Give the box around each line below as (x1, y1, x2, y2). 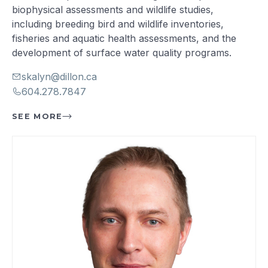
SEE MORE (12, 111, 63, 121)
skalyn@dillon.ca (22, 70, 98, 83)
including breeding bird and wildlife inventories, (12, 17, 224, 30)
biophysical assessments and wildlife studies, (12, 3, 214, 16)
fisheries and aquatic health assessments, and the (12, 32, 237, 44)
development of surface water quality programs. (12, 46, 232, 59)
